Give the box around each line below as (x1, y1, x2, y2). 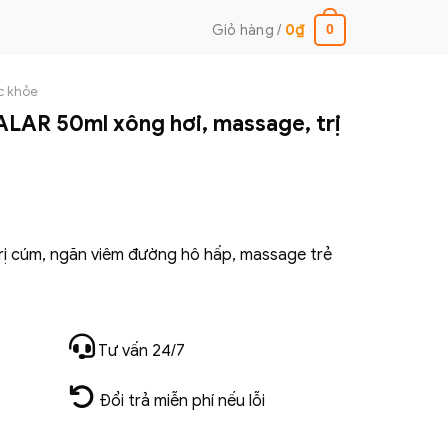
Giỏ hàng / (211, 20, 285, 39)
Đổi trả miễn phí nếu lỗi (94, 390, 265, 411)
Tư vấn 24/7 (94, 340, 185, 361)
